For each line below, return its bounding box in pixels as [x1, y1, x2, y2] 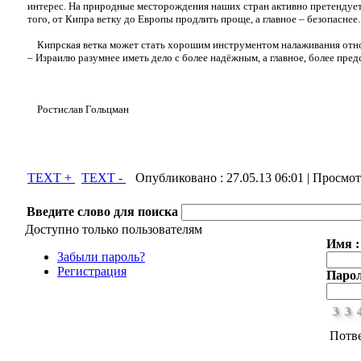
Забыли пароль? [57, 250, 145, 263]
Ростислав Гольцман [27, 103, 129, 115]
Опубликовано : [126, 171, 226, 185]
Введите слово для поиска [27, 205, 178, 218]
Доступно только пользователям [25, 222, 202, 236]
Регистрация [57, 264, 127, 278]
